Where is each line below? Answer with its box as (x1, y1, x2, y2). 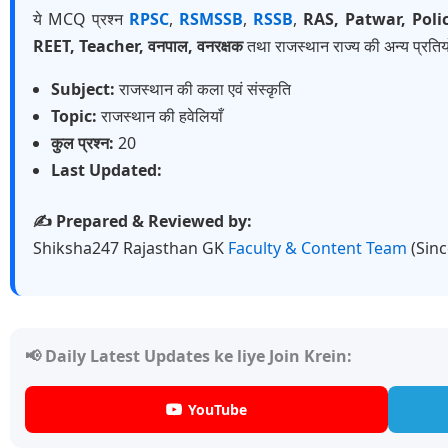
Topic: (51, 105, 97, 128)
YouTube (188, 400, 248, 420)
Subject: (51, 78, 115, 101)
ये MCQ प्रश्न (33, 8, 130, 31)
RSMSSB (179, 8, 244, 31)
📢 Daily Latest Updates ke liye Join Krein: (25, 345, 352, 368)
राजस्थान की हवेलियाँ (97, 105, 223, 128)
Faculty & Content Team (228, 237, 411, 260)
